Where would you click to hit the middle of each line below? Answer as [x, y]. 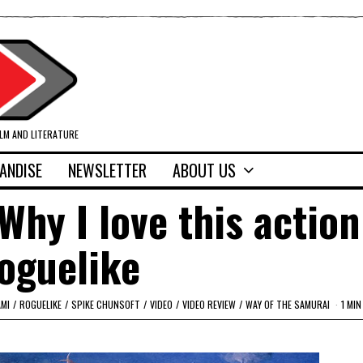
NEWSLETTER [107, 171]
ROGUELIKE [41, 304]
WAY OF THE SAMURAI [288, 304]
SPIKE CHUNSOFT [106, 304]
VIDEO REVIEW [209, 304]
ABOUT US [204, 171]
